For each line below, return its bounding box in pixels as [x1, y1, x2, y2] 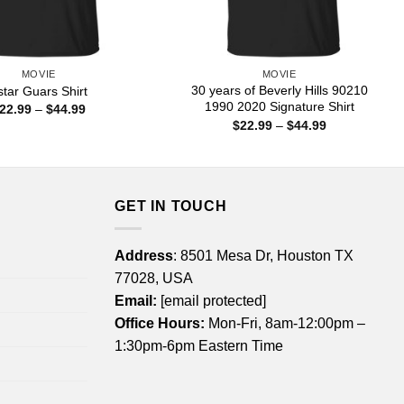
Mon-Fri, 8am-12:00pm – [205, 315, 365, 331]
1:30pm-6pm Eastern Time [115, 337, 283, 353]
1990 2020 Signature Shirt [204, 99, 354, 115]
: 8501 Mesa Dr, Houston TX [173, 247, 353, 263]
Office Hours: [115, 315, 205, 331]
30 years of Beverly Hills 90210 [190, 83, 368, 98]
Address [115, 247, 173, 263]
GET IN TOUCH [115, 198, 227, 215]
